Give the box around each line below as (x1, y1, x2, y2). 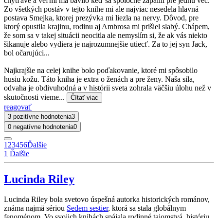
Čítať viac (71, 93, 98, 101)
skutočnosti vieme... (4, 92, 67, 101)
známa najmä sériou (4, 204, 67, 213)
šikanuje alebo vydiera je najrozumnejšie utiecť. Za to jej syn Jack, (4, 39, 207, 48)
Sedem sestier (67, 204, 108, 213)
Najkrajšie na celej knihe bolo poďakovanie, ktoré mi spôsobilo (4, 66, 198, 74)
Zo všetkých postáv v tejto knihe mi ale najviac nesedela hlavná (4, 4, 199, 13)
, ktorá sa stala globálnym (108, 204, 186, 213)
